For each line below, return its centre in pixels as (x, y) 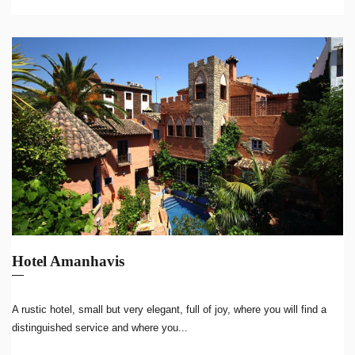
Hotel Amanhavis (68, 261)
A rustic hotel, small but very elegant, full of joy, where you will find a (169, 309)
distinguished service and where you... (100, 328)
